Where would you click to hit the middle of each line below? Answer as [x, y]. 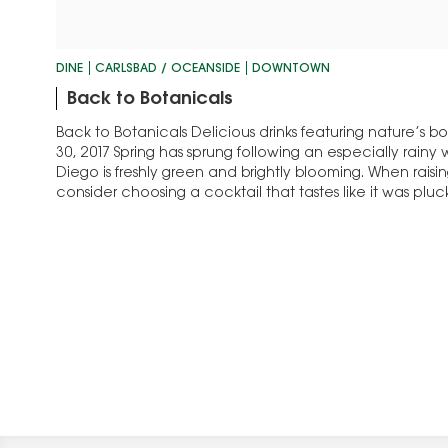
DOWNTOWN [291, 68]
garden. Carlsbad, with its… [151, 213]
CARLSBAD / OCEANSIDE [167, 68]
